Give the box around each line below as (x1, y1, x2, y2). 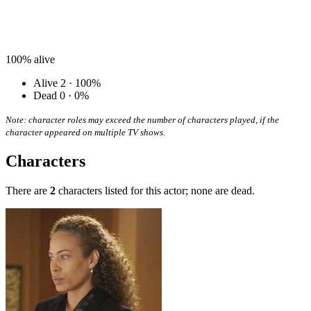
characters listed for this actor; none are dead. (56, 185, 255, 197)
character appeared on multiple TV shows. (6, 127, 165, 138)
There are (6, 185, 50, 197)
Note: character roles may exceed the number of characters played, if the (6, 115, 279, 126)
